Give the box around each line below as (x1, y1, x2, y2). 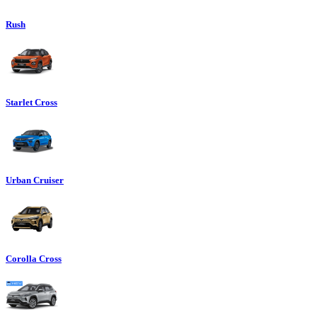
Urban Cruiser (6, 175, 64, 186)
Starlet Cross (6, 97, 57, 108)
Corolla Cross (6, 253, 62, 264)
